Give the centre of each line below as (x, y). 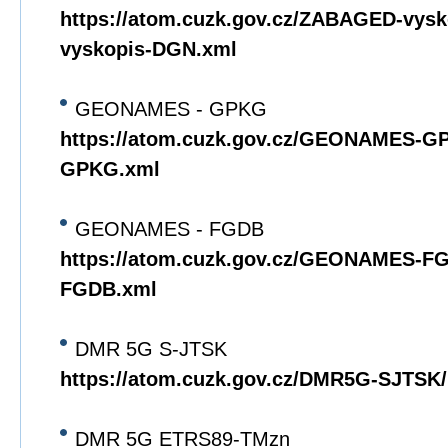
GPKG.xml (110, 169)
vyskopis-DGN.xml (148, 49)
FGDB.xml (108, 289)
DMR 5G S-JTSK (151, 349)
